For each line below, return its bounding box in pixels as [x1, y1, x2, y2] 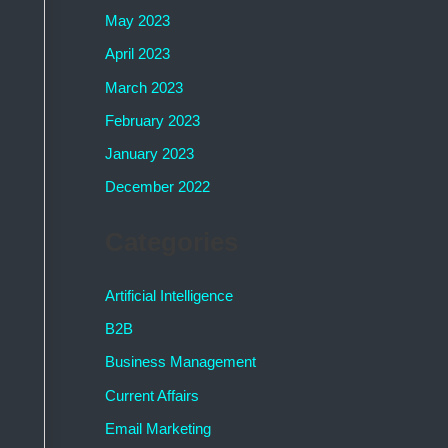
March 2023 [104, 78, 183, 96]
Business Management [104, 353, 256, 371]
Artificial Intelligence [104, 286, 233, 304]
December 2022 [104, 178, 210, 196]
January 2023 [104, 145, 194, 163]
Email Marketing [104, 419, 211, 437]
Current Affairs [104, 386, 199, 404]
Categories [104, 228, 238, 257]
